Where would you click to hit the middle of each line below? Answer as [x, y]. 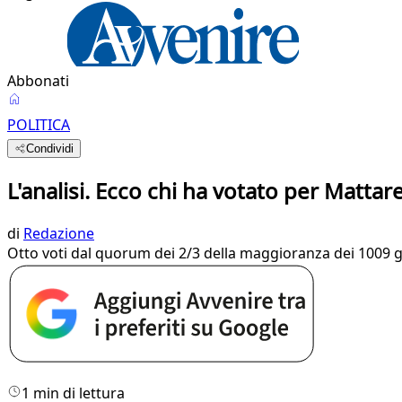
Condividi [50, 149]
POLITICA [39, 125]
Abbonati [38, 81]
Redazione [59, 233]
